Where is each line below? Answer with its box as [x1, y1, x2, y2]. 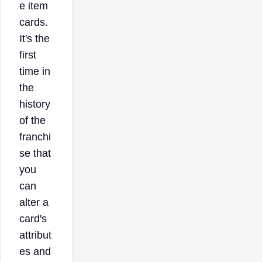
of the [19, 114, 46, 126]
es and [19, 245, 51, 257]
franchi [19, 130, 51, 143]
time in [19, 65, 50, 77]
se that [19, 147, 51, 159]
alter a [19, 196, 49, 208]
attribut [19, 229, 51, 241]
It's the [19, 32, 50, 44]
